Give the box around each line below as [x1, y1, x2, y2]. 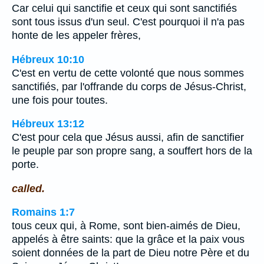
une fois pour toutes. [12, 94, 108, 106]
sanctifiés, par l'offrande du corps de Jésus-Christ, [12, 80, 246, 93]
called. [12, 182, 45, 194]
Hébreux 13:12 [12, 118, 84, 130]
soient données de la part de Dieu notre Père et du [12, 247, 249, 259]
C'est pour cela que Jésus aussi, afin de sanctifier [12, 131, 244, 144]
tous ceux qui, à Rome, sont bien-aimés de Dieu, [12, 220, 240, 232]
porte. [12, 159, 39, 171]
